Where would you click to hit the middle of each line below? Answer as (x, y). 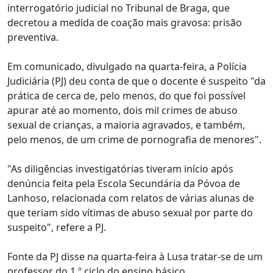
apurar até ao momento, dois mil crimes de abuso (122, 110)
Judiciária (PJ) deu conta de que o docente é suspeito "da (136, 81)
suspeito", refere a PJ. (57, 227)
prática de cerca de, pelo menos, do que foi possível (126, 96)
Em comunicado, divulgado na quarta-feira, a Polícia (127, 66)
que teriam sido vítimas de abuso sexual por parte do (130, 213)
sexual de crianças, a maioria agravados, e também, (126, 125)
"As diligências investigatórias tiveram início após (120, 169)
